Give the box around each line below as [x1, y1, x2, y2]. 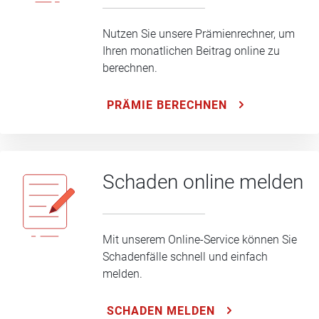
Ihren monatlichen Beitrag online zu [103, 43, 280, 58]
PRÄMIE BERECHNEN [107, 98, 227, 112]
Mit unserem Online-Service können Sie [103, 233, 297, 247]
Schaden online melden [103, 170, 303, 194]
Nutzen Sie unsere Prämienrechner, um [103, 26, 295, 41]
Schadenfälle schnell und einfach [103, 250, 268, 264]
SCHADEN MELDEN [107, 303, 215, 318]
